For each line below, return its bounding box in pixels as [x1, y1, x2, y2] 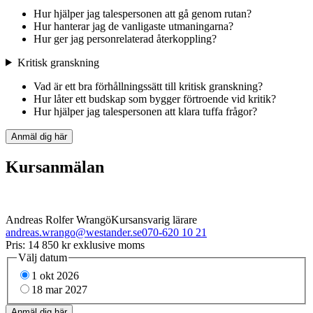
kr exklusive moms [59, 239, 145, 252]
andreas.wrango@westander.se [6, 226, 142, 239]
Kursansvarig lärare [111, 214, 197, 226]
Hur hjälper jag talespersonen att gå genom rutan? [34, 7, 252, 20]
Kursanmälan [6, 157, 104, 176]
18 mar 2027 [31, 284, 87, 296]
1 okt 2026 [31, 270, 79, 282]
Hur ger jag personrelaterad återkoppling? [34, 32, 217, 45]
